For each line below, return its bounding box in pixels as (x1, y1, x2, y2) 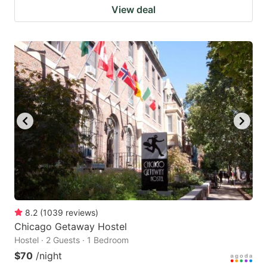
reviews (66, 207, 95, 218)
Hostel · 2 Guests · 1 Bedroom (14, 234, 129, 245)
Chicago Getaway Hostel (14, 220, 127, 232)
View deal (111, 4, 156, 16)
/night (36, 249, 62, 262)
